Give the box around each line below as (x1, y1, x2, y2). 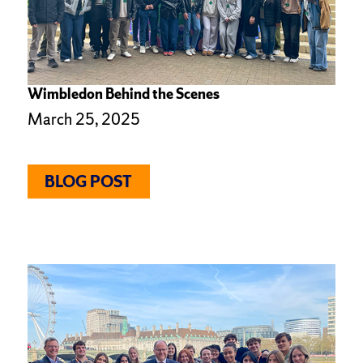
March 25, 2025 (27, 109, 140, 130)
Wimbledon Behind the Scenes (27, 84, 220, 104)
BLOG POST (45, 170, 133, 192)
